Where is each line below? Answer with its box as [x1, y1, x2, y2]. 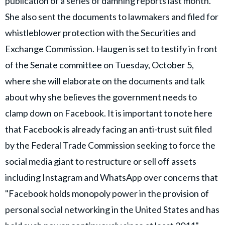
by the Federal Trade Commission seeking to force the [5, 139, 215, 151]
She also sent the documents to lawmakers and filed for [5, 11, 218, 22]
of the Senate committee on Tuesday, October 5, [5, 59, 194, 70]
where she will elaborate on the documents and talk [5, 75, 205, 86]
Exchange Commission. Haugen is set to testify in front [5, 43, 217, 54]
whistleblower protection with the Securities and [5, 27, 196, 38]
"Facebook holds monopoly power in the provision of [5, 187, 209, 199]
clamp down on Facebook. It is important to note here [5, 107, 212, 119]
